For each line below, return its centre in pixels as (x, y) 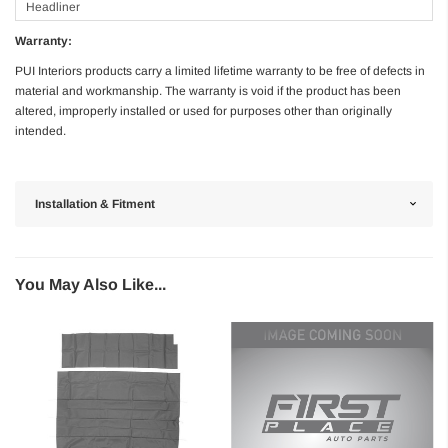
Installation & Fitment (95, 203)
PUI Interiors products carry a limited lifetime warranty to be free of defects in (220, 70)
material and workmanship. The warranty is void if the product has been (208, 90)
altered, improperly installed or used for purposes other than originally (203, 110)
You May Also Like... (90, 284)
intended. (40, 130)
